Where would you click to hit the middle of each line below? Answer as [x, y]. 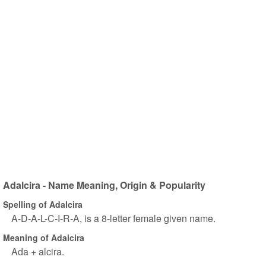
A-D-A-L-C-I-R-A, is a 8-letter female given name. [113, 218]
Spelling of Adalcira [43, 204]
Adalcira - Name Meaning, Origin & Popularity [104, 185]
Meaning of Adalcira [44, 237]
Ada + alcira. [38, 251]
